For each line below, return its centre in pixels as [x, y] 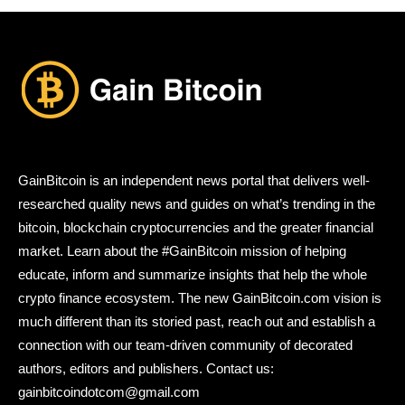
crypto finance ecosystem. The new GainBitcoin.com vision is [200, 298]
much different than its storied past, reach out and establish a [197, 322]
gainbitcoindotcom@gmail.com [109, 392]
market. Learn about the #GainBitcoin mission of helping [182, 251]
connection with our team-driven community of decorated [185, 345]
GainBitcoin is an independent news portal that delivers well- [194, 181]
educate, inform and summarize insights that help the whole [193, 275]
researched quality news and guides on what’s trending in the [197, 204]
